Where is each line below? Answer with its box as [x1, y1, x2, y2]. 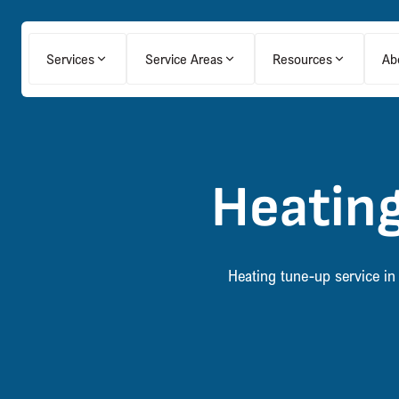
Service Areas [144, 50, 223, 69]
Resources [272, 50, 332, 69]
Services [46, 50, 95, 69]
